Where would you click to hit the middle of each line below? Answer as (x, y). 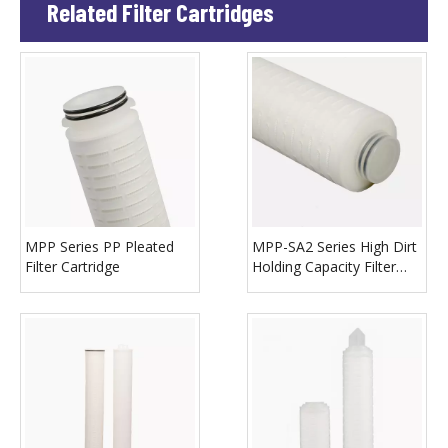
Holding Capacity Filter (324, 266)
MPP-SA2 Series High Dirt (334, 246)
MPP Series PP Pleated (99, 246)
